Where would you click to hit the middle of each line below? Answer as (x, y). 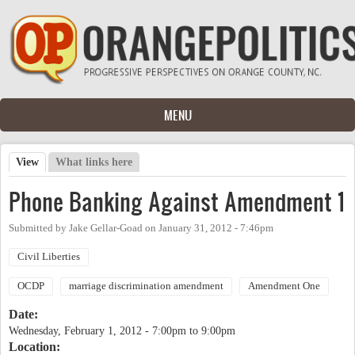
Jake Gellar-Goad (106, 228)
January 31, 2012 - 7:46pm (216, 228)
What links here (94, 162)
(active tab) (66, 162)
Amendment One (284, 286)
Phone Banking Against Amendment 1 (177, 201)
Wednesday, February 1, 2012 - (80, 330)
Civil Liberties (49, 256)
